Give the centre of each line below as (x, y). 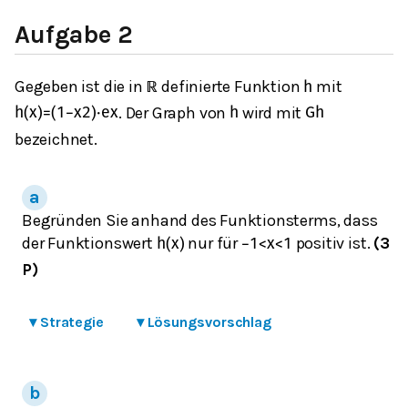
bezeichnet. (56, 139)
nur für (213, 243)
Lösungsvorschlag (209, 322)
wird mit (272, 112)
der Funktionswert (89, 243)
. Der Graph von (174, 112)
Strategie (71, 322)
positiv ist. (333, 243)
